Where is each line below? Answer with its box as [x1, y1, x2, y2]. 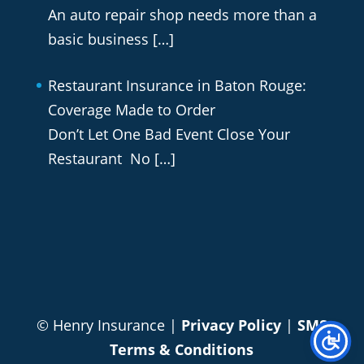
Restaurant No [47, 149, 154, 169]
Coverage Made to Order [47, 100, 219, 120]
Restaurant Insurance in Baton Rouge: [47, 76, 306, 96]
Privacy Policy [180, 314, 281, 335]
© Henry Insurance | [36, 314, 181, 335]
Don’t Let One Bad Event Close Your [47, 124, 290, 145]
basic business [47, 29, 153, 50]
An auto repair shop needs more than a [47, 5, 317, 25]
